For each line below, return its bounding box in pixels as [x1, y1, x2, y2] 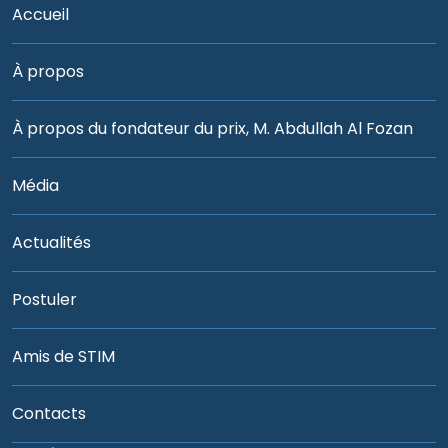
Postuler [12, 287, 77, 311]
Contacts [12, 401, 86, 425]
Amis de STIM [12, 344, 115, 368]
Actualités [12, 230, 91, 254]
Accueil [12, 2, 69, 26]
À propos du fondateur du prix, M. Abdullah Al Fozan [12, 116, 413, 140]
